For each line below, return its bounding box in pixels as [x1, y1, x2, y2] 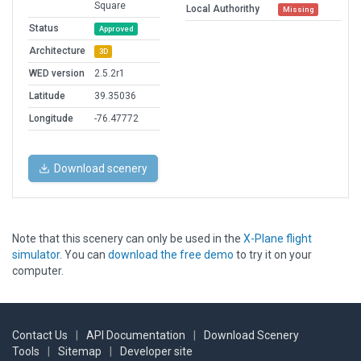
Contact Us [12, 329, 68, 342]
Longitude [29, 113, 73, 125]
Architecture [29, 45, 85, 57]
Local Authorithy [186, 3, 259, 15]
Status [29, 23, 59, 35]
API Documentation [86, 329, 185, 342]
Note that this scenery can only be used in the [12, 232, 243, 246]
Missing [282, 5, 314, 15]
